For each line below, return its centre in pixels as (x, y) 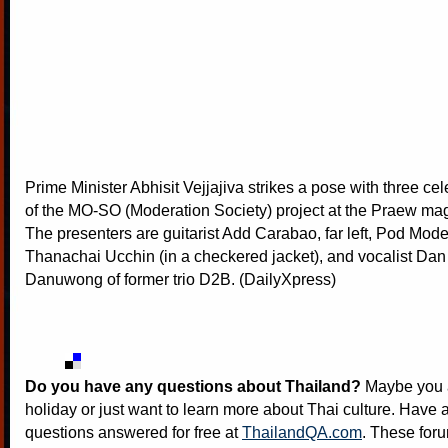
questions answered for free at (133, 431)
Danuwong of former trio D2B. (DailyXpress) (180, 278)
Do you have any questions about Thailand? (193, 385)
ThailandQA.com (302, 431)
